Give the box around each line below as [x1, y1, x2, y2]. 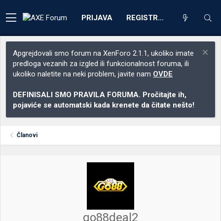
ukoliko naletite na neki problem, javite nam [13, 70, 153, 78]
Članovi [17, 132, 38, 139]
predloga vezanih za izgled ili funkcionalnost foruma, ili [13, 59, 189, 68]
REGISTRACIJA [158, 13, 164, 22]
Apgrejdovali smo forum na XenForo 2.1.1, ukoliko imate [13, 49, 194, 58]
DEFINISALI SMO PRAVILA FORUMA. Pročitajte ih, [13, 90, 186, 99]
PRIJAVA [81, 13, 112, 22]
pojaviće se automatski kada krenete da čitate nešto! [13, 101, 194, 110]
